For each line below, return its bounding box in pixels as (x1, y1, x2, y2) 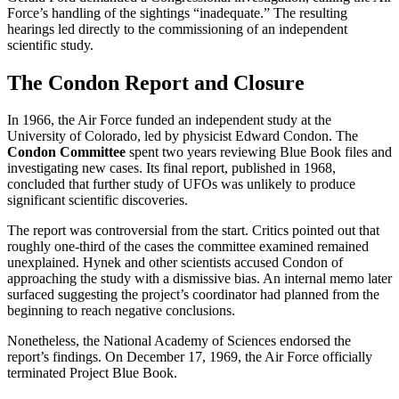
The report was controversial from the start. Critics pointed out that (7, 223, 379, 239)
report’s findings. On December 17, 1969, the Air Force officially (7, 349, 372, 365)
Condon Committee (7, 144, 126, 160)
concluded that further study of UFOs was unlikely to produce (7, 176, 355, 192)
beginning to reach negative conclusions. (7, 303, 235, 319)
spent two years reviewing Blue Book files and (126, 144, 392, 160)
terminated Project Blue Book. (7, 365, 177, 381)
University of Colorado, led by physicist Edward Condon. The (7, 128, 358, 144)
